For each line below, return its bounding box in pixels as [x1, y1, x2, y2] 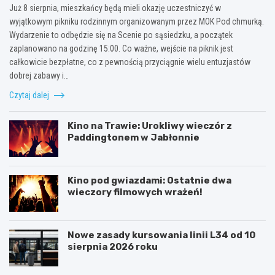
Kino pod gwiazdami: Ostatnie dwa [68, 174, 231, 186]
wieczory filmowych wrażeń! [68, 186, 203, 198]
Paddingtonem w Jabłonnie [68, 131, 199, 143]
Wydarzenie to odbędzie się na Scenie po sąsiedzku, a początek [9, 29, 233, 40]
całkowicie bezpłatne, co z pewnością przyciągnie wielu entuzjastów [9, 56, 250, 67]
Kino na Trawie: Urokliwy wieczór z [68, 120, 232, 131]
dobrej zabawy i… [9, 70, 69, 80]
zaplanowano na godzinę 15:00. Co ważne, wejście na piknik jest [9, 43, 233, 53]
